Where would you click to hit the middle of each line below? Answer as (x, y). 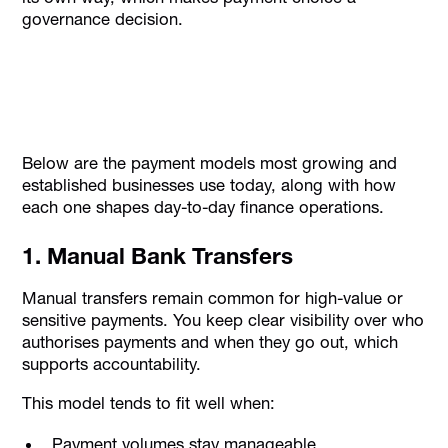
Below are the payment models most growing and (210, 163)
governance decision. (103, 19)
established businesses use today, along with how (209, 185)
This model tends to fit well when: (149, 402)
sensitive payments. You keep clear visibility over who (223, 320)
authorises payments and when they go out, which (210, 342)
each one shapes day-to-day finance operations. (203, 207)
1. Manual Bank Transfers (158, 256)
